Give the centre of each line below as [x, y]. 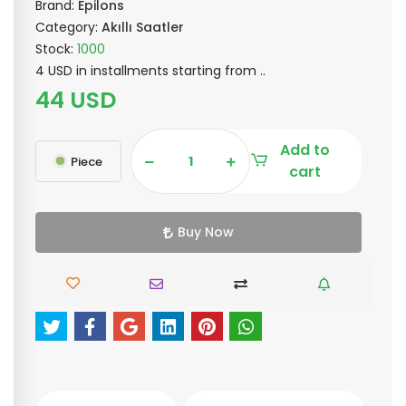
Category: [68, 27]
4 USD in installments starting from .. [150, 71]
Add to [305, 150]
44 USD [76, 100]
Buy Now [206, 232]
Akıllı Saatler [143, 27]
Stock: [56, 49]
